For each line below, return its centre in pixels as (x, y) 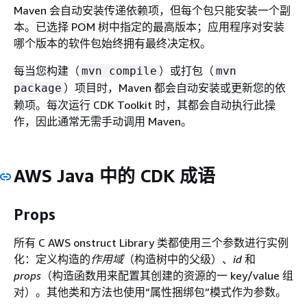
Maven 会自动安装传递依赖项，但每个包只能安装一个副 (152, 10)
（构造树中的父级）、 (178, 259)
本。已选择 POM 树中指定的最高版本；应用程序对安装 (149, 27)
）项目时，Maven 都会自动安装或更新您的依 (175, 88)
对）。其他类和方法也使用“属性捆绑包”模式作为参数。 (150, 292)
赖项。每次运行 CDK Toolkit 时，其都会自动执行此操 (145, 105)
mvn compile (119, 71)
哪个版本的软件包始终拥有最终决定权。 (112, 43)
